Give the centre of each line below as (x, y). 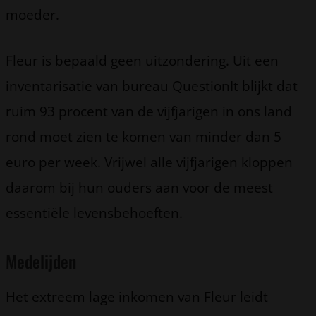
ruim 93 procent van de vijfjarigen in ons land (149, 111)
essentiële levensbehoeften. (94, 212)
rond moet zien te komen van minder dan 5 (144, 136)
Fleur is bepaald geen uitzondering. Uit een (142, 60)
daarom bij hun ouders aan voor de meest (139, 187)
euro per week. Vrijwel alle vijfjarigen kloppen (149, 162)
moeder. (32, 14)
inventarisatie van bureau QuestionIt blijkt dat (152, 85)
